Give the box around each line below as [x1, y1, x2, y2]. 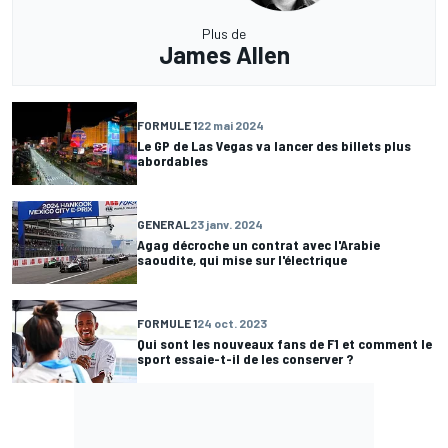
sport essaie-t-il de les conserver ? [137, 350, 353, 368]
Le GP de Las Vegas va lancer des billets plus [137, 137, 411, 155]
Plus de [202, 24, 246, 42]
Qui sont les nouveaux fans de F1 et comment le [137, 335, 432, 353]
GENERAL [137, 217, 190, 232]
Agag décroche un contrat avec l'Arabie [137, 236, 380, 254]
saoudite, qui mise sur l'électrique [137, 251, 347, 269]
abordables [137, 152, 208, 170]
